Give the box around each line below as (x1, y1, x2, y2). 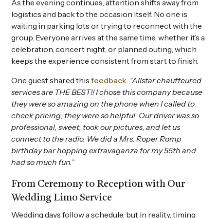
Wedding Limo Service (11, 193, 112, 203)
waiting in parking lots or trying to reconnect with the (11, 20, 202, 31)
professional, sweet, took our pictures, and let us (11, 122, 180, 132)
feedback (91, 75, 127, 85)
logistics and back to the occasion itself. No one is (11, 9, 187, 19)
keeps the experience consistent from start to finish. (11, 55, 199, 66)
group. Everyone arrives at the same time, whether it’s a (11, 32, 205, 42)
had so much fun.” (11, 157, 74, 167)
